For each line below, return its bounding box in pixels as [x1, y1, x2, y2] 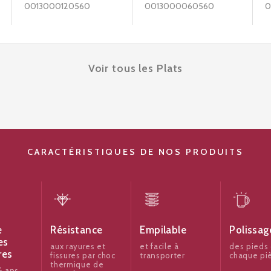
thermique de [50, 259, 104, 269]
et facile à [140, 241, 179, 251]
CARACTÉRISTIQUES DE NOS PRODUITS [27, 146, 244, 157]
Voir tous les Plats [88, 61, 183, 74]
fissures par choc [50, 250, 116, 260]
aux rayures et [50, 241, 106, 251]
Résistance [50, 223, 103, 236]
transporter [140, 250, 185, 260]
